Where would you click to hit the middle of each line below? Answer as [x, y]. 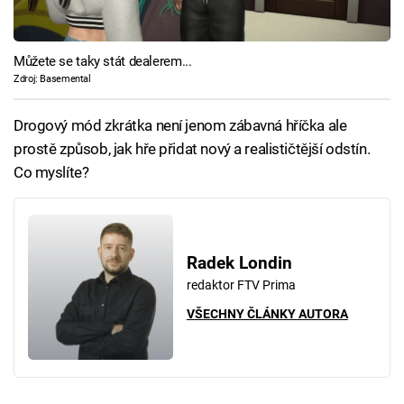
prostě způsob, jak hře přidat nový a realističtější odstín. [192, 148]
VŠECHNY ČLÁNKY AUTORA [267, 313]
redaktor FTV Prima [241, 285]
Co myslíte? [51, 172]
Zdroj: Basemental [52, 79]
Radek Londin [239, 263]
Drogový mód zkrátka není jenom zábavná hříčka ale [180, 125]
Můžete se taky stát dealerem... [103, 62]
